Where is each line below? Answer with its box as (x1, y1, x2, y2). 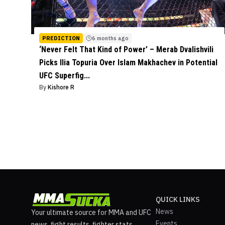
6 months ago (92, 34, 129, 42)
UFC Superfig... (39, 70, 90, 80)
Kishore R (48, 83, 74, 91)
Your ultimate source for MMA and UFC (31, 207, 151, 217)
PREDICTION (42, 34, 80, 42)
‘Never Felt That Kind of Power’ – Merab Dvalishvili (39, 44, 213, 54)
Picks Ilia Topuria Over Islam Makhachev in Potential (39, 57, 217, 67)
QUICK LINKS (156, 194, 200, 204)
